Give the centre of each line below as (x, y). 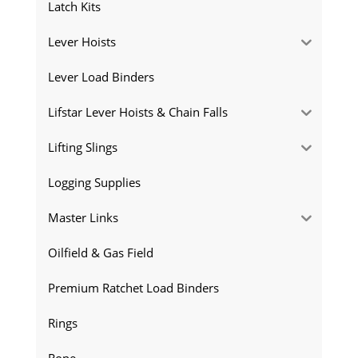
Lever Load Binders (101, 76)
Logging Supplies (94, 182)
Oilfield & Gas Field (100, 252)
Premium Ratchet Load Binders (133, 287)
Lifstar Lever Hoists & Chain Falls (137, 111)
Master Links (83, 217)
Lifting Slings (82, 147)
